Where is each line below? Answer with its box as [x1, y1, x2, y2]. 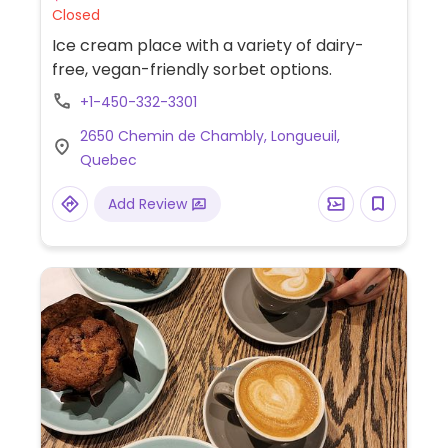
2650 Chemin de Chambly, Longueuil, [79, 126, 340, 146]
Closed [51, 5, 100, 25]
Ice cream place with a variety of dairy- [51, 34, 364, 57]
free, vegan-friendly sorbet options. [51, 58, 332, 81]
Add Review [107, 194, 191, 214]
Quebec [79, 150, 137, 170]
